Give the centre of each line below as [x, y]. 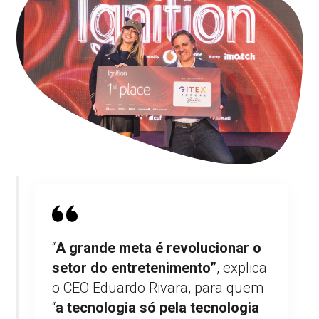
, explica [242, 268]
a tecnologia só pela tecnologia [158, 308]
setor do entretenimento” [135, 268]
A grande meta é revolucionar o [159, 248]
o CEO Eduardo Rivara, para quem [158, 288]
